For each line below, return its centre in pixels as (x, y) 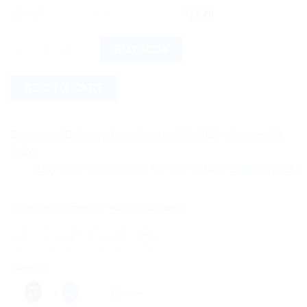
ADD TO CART (64, 88)
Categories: (34, 207)
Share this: (32, 268)
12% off (27, 13)
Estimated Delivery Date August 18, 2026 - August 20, (147, 135)
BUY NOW (141, 49)
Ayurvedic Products (97, 207)
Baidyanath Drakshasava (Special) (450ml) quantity (129, 43)
